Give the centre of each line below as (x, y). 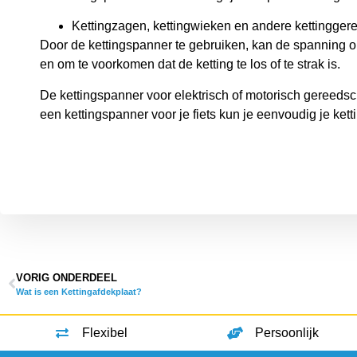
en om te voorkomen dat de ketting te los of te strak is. (190, 65)
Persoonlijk (286, 333)
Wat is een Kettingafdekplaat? (79, 292)
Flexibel (105, 333)
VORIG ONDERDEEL (67, 278)
